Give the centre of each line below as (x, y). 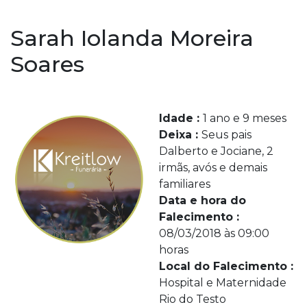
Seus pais (226, 135)
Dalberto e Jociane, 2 (216, 151)
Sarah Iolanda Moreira (132, 38)
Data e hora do (202, 200)
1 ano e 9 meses (244, 118)
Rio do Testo (192, 299)
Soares (47, 64)
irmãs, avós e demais (213, 168)
